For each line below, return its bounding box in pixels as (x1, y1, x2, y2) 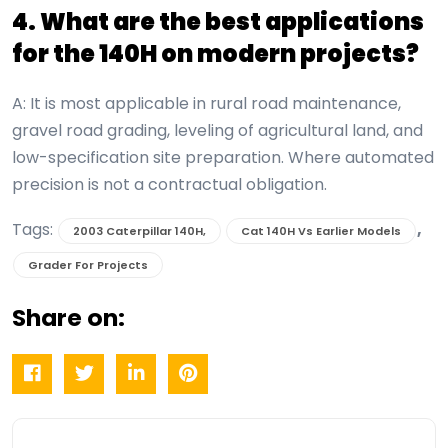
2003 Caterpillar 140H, (73, 223, 206, 240)
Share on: (12, 301, 125, 335)
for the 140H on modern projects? (12, 37, 419, 71)
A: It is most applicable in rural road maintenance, (12, 92, 401, 116)
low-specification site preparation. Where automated (12, 146, 434, 170)
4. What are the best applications (12, 5, 424, 39)
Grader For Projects (28, 257, 148, 274)
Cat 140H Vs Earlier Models (241, 223, 401, 240)
